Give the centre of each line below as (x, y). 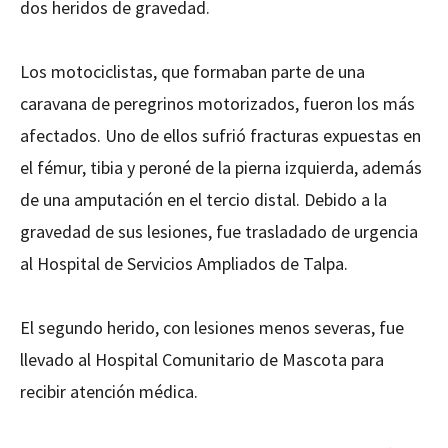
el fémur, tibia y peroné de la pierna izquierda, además (221, 167)
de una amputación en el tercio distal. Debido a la (203, 199)
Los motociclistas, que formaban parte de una (192, 71)
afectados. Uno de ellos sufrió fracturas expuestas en (220, 135)
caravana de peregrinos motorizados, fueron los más (217, 103)
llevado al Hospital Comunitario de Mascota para (202, 359)
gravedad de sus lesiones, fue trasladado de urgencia (219, 231)
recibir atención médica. (109, 391)
